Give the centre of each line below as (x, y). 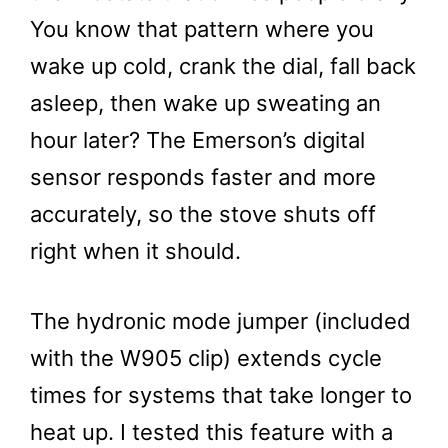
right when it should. (135, 251)
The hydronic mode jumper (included (220, 321)
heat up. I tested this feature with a (211, 432)
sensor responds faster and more (203, 177)
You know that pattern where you (202, 29)
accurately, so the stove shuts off (203, 214)
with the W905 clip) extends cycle (206, 358)
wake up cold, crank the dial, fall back (223, 66)
